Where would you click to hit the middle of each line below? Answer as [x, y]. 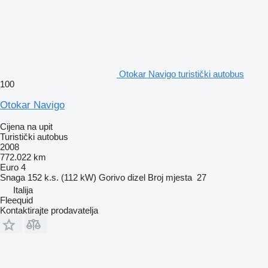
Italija [23, 190]
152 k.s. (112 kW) [62, 177]
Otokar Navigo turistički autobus [182, 74]
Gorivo [112, 177]
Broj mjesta [170, 177]
